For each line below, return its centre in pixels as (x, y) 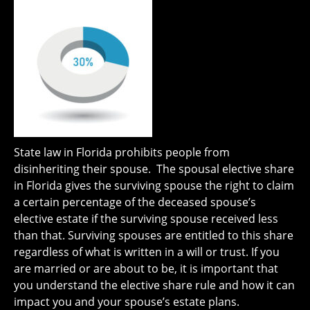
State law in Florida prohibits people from (122, 152)
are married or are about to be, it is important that (146, 268)
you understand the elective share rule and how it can (154, 285)
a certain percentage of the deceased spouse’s (135, 202)
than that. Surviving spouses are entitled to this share (154, 235)
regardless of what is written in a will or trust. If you (147, 252)
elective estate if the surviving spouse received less (146, 219)
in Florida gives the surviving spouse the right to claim (154, 185)
